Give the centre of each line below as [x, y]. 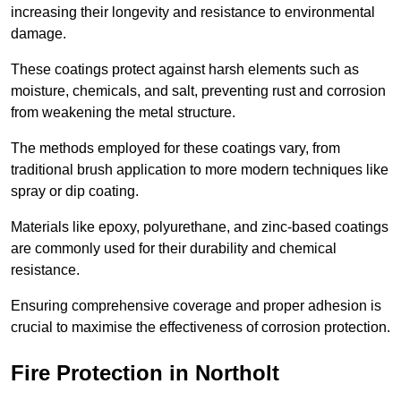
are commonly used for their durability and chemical [174, 248]
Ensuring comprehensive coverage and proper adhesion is [196, 305]
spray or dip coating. [75, 191]
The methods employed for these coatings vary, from [175, 148]
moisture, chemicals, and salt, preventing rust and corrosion [198, 90]
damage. [38, 33]
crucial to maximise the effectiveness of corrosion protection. [200, 327]
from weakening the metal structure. [125, 112]
